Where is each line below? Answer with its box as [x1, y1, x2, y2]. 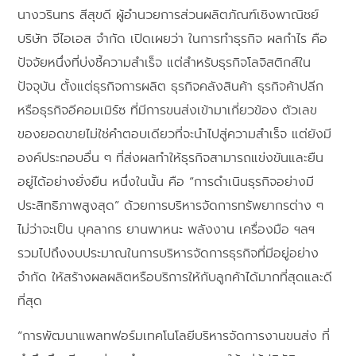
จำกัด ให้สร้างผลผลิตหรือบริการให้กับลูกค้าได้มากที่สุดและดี [17, 267, 333, 287]
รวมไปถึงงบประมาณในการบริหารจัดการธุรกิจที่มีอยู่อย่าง [17, 243, 319, 263]
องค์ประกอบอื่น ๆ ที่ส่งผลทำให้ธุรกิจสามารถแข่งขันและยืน [17, 148, 324, 168]
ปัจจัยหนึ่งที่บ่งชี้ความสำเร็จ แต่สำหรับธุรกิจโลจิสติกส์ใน [17, 52, 311, 72]
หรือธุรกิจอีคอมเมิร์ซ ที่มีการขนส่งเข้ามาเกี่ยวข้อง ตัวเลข [17, 100, 318, 120]
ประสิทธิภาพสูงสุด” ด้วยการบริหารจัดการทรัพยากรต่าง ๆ [17, 195, 324, 215]
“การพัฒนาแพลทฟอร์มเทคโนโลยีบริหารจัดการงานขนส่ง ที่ [17, 327, 331, 346]
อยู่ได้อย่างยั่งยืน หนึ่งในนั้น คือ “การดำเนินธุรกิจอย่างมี [17, 172, 315, 192]
